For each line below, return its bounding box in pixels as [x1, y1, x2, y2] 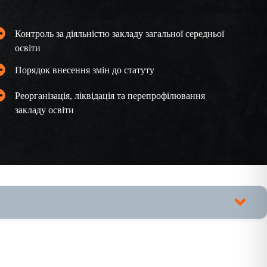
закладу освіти [14, 104, 74, 115]
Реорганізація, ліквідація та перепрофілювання [14, 90, 205, 101]
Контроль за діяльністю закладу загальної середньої [14, 28, 224, 39]
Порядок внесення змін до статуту [14, 64, 154, 75]
